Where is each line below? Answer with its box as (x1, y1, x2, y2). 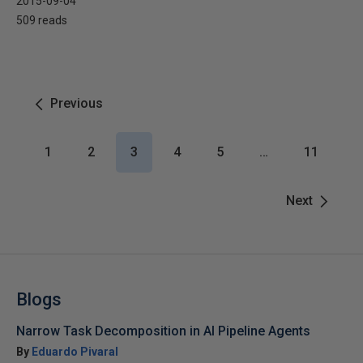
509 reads (16, 14, 67, 27)
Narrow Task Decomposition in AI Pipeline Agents (16, 323, 310, 339)
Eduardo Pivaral (32, 345, 118, 358)
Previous (50, 96, 103, 111)
